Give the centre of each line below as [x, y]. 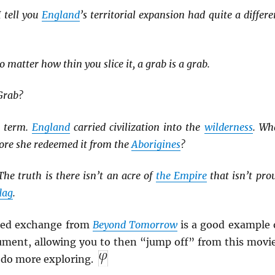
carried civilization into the [137, 127]
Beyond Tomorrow [135, 224]
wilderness [228, 127]
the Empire [181, 176]
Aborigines [156, 144]
